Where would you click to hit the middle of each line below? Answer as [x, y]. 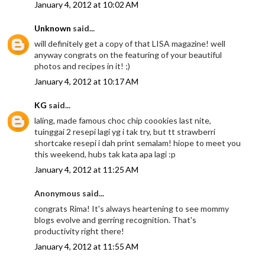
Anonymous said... [70, 193]
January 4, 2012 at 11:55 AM [87, 246]
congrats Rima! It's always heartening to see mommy [132, 208]
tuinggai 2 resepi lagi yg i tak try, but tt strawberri [125, 131]
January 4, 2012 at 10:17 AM [87, 81]
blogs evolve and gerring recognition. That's [116, 219]
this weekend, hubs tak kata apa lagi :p [105, 154]
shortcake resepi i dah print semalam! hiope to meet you [138, 143]
